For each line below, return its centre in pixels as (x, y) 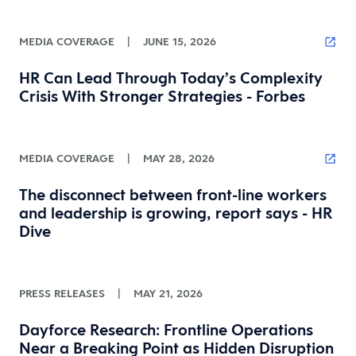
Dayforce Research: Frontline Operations (166, 330)
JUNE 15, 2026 (180, 41)
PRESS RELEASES (62, 293)
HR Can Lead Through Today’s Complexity (171, 78)
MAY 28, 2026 (179, 158)
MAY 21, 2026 (168, 293)
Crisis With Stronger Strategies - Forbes (162, 96)
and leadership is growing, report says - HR (176, 213)
